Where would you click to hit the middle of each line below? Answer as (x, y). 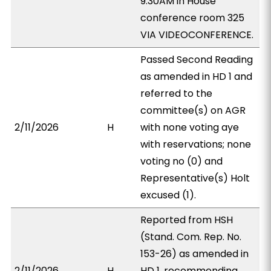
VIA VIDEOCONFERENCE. (197, 35)
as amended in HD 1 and (197, 77)
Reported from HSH (187, 220)
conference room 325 (193, 18)
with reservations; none (196, 144)
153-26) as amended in (195, 254)
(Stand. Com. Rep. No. (191, 237)
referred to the (177, 93)
